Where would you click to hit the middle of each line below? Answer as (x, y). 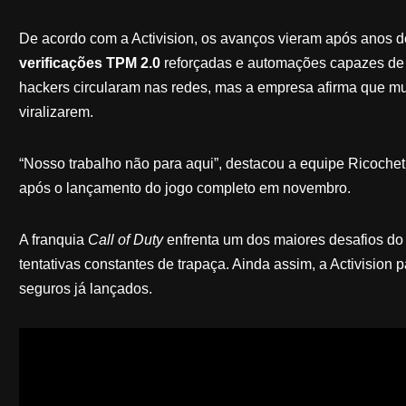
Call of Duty (125, 239)
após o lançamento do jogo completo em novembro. (184, 188)
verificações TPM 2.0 (89, 63)
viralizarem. (56, 111)
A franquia (53, 239)
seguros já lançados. (85, 288)
